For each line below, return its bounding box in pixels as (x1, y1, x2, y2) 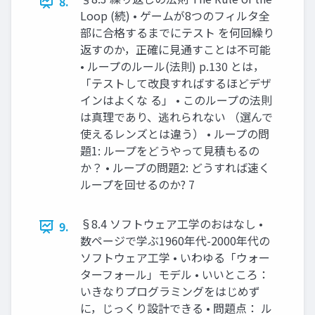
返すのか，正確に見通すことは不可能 (80, 41, 271, 58)
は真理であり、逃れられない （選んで (80, 108, 273, 126)
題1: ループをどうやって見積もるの (80, 142, 259, 160)
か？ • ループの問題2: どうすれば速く (80, 159, 270, 176)
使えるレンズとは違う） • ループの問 (80, 125, 269, 143)
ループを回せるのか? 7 (80, 176, 195, 193)
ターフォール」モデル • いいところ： (80, 266, 269, 283)
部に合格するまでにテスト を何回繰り (80, 24, 274, 41)
